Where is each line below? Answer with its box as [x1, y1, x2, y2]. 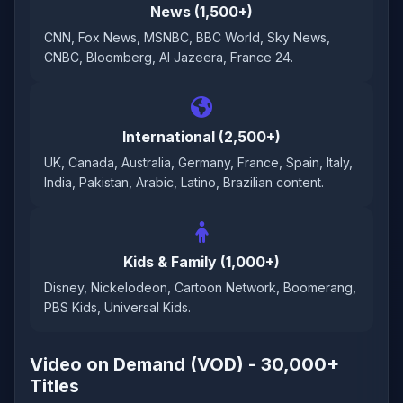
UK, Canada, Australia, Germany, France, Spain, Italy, [44, 155, 353, 170]
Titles [30, 375, 79, 397]
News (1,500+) [150, 3, 253, 21]
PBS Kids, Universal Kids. [44, 300, 191, 315]
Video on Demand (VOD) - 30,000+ [30, 354, 339, 375]
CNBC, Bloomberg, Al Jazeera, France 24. [44, 49, 293, 65]
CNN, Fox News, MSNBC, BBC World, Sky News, [44, 30, 330, 45]
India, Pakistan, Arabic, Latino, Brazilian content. [44, 175, 324, 190]
